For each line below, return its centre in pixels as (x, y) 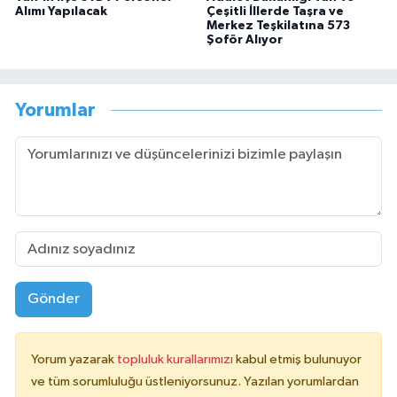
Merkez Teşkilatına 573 (278, 25)
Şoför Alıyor (244, 39)
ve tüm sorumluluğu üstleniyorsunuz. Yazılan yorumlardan (195, 381)
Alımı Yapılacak (61, 11)
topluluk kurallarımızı (176, 359)
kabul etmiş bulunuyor (299, 359)
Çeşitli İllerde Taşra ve (275, 11)
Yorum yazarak (74, 359)
